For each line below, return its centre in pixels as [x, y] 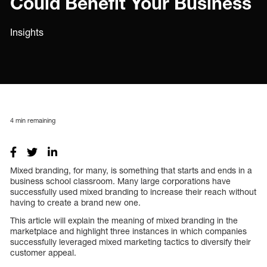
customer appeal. [43, 252]
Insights [27, 32]
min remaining [35, 120]
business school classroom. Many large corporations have [120, 181]
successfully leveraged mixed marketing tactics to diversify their [131, 241]
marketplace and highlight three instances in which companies [128, 231]
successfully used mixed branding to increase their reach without [133, 191]
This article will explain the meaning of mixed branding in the [124, 220]
